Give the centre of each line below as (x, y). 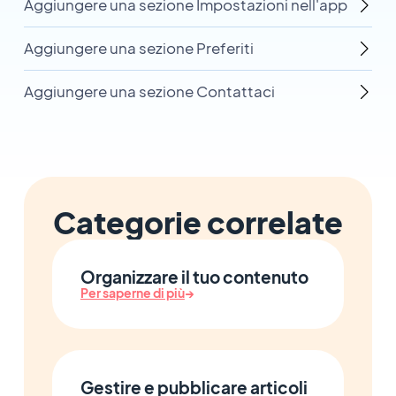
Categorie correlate (198, 222)
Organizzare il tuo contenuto (194, 277)
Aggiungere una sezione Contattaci (149, 91)
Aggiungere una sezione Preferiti (138, 48)
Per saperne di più (132, 293)
